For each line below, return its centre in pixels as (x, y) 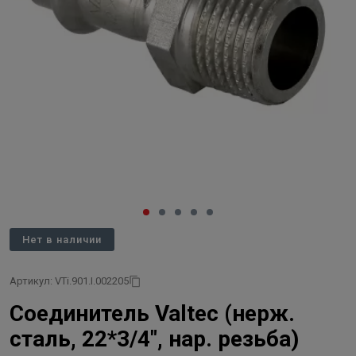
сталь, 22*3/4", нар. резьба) (154, 339)
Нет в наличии (62, 240)
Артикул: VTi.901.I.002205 (69, 281)
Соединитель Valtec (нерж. (152, 313)
